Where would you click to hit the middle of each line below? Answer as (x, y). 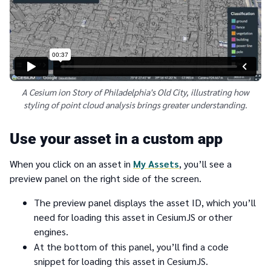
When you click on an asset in (71, 163)
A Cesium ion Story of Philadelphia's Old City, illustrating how (135, 92)
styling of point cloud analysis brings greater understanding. (135, 104)
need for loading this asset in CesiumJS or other (133, 217)
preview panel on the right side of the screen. (106, 178)
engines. (51, 231)
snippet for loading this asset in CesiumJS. (121, 261)
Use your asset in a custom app (116, 139)
